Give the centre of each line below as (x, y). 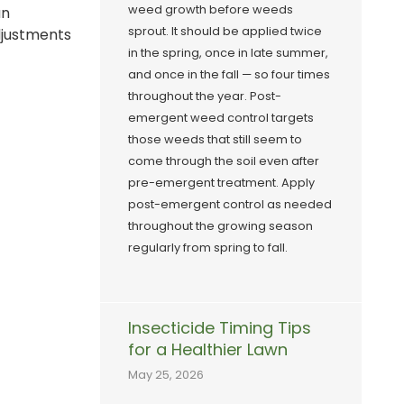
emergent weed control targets (221, 118)
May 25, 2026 (166, 374)
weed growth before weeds (211, 10)
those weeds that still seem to (215, 140)
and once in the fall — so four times (229, 75)
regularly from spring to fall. (208, 248)
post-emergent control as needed (230, 205)
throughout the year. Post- (205, 96)
